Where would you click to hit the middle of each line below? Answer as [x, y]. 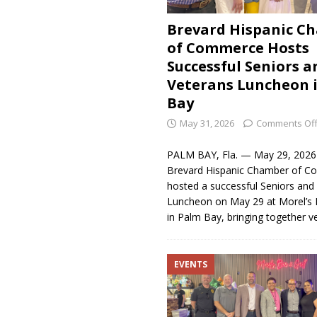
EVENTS [190, 264]
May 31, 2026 [207, 123]
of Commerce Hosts [238, 47]
